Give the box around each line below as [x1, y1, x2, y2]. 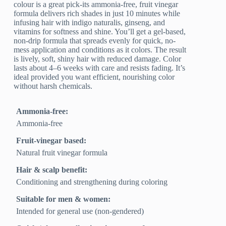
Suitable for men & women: [16, 195, 111, 204]
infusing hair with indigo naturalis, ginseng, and [14, 18, 165, 27]
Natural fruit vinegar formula [16, 148, 108, 157]
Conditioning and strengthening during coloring [16, 178, 168, 187]
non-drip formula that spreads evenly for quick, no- [14, 36, 176, 45]
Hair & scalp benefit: [16, 165, 88, 175]
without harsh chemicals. [14, 82, 93, 91]
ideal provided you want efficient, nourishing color [14, 73, 175, 82]
